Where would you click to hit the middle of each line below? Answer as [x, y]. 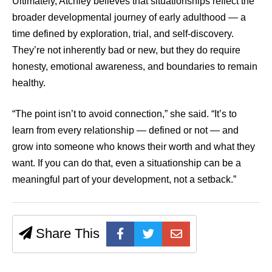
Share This [66, 233]
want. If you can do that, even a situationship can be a [127, 163]
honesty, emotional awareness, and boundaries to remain [135, 66]
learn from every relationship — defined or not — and [125, 130]
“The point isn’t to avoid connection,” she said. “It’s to [124, 114]
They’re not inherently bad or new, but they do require [126, 50]
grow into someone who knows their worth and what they [134, 146]
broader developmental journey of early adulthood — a [129, 17]
